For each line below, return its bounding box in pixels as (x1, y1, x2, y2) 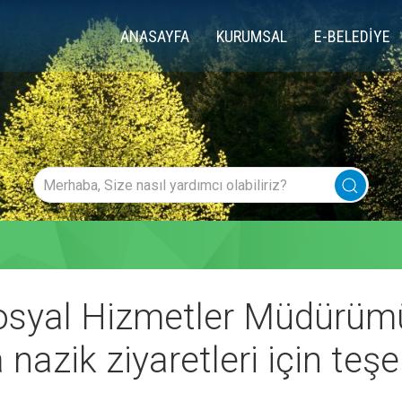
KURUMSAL (216, 26, 287, 46)
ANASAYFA (120, 26, 189, 46)
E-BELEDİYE (314, 26, 390, 46)
